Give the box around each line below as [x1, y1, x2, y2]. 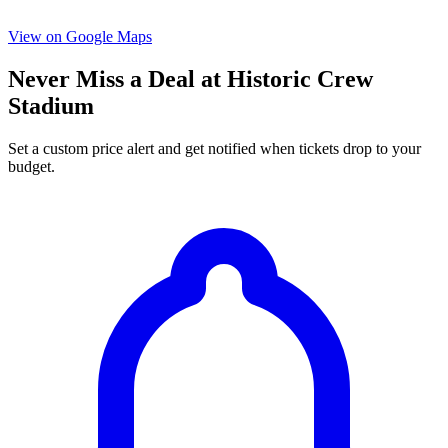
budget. [8, 158, 55, 176]
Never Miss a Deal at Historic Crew [8, 66, 373, 93]
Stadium [8, 93, 94, 120]
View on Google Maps [8, 28, 152, 46]
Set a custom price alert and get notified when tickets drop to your [8, 140, 421, 158]
